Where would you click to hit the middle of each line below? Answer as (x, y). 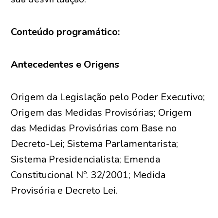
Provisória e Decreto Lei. (64, 191)
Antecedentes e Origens (65, 64)
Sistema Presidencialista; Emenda (86, 159)
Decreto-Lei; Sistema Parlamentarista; (95, 144)
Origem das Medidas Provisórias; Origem (101, 113)
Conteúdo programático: (65, 32)
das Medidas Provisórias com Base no (94, 128)
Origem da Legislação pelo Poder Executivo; (108, 97)
